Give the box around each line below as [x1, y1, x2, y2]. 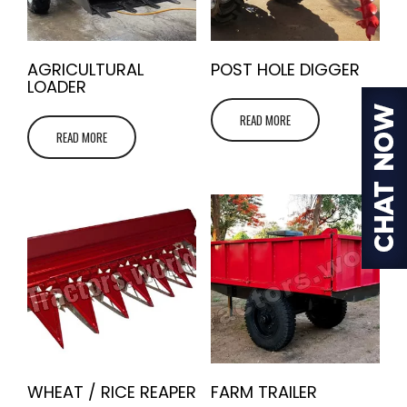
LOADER [27, 74, 86, 98]
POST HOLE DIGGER [210, 57, 360, 81]
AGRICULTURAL [27, 57, 144, 81]
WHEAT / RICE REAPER [27, 380, 196, 403]
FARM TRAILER [210, 380, 317, 403]
